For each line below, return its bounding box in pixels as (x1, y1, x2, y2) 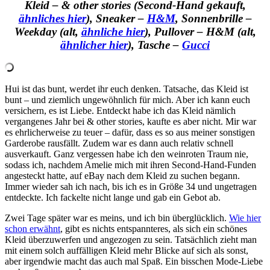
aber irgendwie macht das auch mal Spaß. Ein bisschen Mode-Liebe (5, 256, 263, 267)
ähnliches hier (18, 11, 86, 25)
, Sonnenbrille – (175, 11, 252, 25)
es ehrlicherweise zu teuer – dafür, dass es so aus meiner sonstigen (5, 127, 255, 138)
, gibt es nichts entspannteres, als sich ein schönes (60, 224, 247, 234)
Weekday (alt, (14, 25, 81, 38)
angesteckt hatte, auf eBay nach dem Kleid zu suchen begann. (5, 171, 240, 181)
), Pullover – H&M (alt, (144, 25, 256, 38)
